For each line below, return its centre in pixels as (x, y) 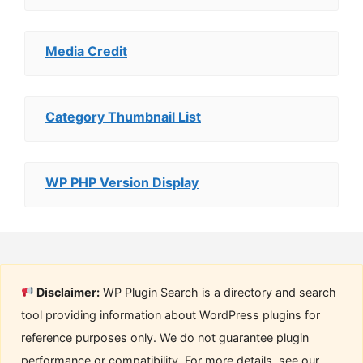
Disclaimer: (67, 292)
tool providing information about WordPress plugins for (171, 315)
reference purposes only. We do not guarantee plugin (165, 337)
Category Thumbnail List (123, 117)
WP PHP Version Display (122, 182)
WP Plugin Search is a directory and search (218, 292)
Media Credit (86, 51)
